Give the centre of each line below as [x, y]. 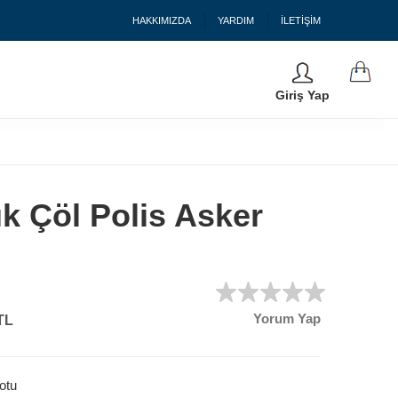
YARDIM [236, 20]
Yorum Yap [287, 319]
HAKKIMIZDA [162, 20]
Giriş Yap [302, 96]
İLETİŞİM [301, 20]
